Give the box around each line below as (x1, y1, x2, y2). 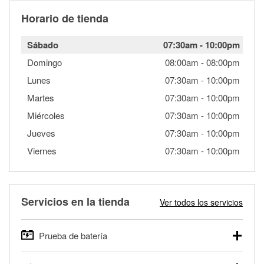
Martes (27, 91, 54, 104)
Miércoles (27, 108, 65, 121)
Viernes (27, 144, 57, 157)
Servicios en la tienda (21, 193, 130, 209)
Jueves (27, 126, 55, 139)
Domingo (27, 55, 62, 68)
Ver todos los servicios (160, 196, 243, 208)
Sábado (27, 38, 58, 51)
